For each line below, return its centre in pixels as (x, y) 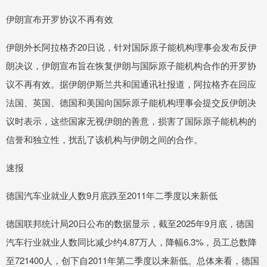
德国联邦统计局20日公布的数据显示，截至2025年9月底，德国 (130, 223)
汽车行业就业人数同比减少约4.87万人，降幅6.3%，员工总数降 (131, 242)
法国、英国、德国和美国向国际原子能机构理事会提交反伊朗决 (131, 103)
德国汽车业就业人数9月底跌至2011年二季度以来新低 (112, 195)
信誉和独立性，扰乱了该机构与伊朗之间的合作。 (104, 139)
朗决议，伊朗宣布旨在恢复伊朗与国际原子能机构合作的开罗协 (131, 66)
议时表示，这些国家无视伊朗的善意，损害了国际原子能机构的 (131, 121)
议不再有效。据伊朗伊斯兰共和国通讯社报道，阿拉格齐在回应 (131, 84)
